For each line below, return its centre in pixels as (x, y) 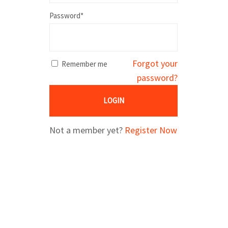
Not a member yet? (87, 130)
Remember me (85, 64)
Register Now (151, 130)
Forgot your (155, 63)
